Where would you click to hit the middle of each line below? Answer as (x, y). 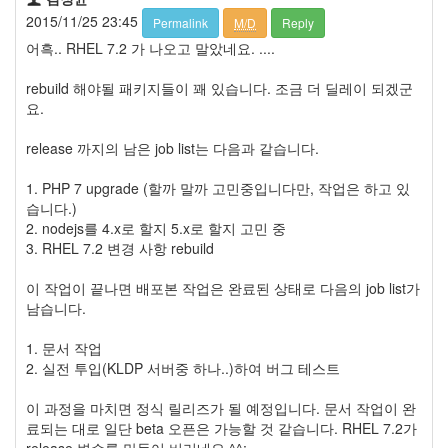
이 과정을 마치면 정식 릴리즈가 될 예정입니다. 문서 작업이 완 (221, 407)
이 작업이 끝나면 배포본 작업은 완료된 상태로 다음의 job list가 (223, 287)
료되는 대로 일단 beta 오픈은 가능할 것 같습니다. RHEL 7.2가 (221, 427)
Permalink (180, 22)
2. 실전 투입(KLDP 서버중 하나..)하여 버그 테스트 (183, 367)
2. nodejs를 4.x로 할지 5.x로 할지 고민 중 (156, 227)
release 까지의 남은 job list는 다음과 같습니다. (172, 147)
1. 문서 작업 (64, 347)
